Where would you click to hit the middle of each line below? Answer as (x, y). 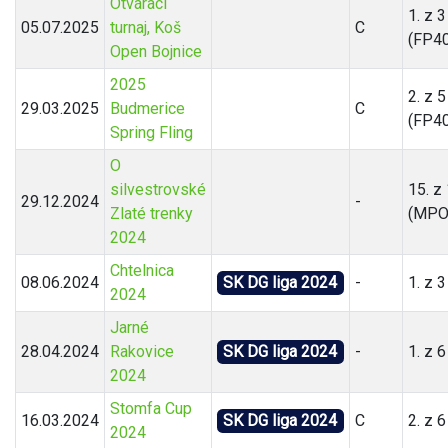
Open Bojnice (155, 52)
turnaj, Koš (145, 28)
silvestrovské (157, 190)
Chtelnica (141, 271)
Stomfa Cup (150, 409)
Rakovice (141, 352)
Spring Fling (151, 133)
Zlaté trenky (151, 214)
